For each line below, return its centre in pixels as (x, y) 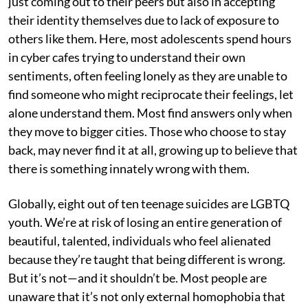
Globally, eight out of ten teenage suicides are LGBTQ (149, 203)
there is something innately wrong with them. (129, 168)
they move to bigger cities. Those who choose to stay (147, 131)
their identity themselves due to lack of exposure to (144, 20)
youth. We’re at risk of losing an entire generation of (145, 222)
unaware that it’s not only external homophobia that (147, 296)
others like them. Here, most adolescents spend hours (150, 38)
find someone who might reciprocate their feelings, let (151, 94)
